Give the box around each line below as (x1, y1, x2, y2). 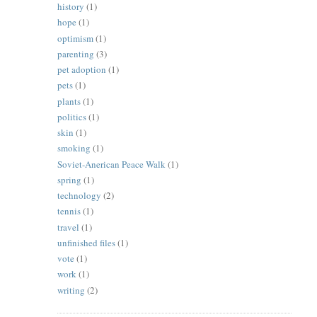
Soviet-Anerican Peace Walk (57, 157, 166, 171)
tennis (57, 204, 81, 218)
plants (57, 94, 81, 108)
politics (57, 110, 86, 123)
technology (57, 189, 101, 202)
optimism (57, 31, 93, 45)
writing (57, 283, 85, 296)
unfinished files (57, 236, 115, 249)
